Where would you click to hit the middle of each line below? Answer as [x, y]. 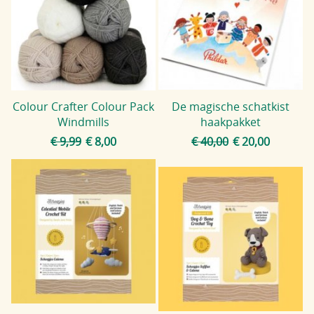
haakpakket [231, 122]
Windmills [83, 122]
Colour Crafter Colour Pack [83, 106]
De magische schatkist [231, 106]
